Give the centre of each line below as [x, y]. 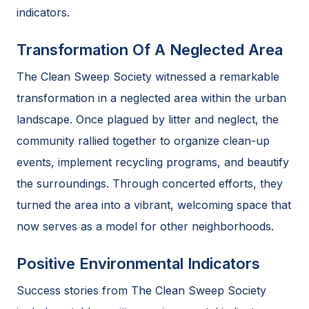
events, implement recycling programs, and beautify [153, 162]
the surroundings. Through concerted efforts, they [150, 183]
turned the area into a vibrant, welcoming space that [154, 205]
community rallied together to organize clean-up [143, 140]
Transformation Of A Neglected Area [150, 49]
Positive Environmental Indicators [138, 263]
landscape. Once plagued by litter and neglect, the [148, 119]
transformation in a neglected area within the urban [151, 98]
